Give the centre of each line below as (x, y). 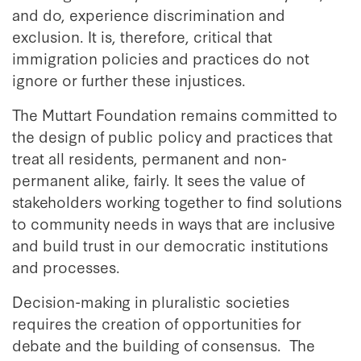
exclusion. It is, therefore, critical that (142, 36)
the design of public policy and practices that (172, 136)
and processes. (68, 266)
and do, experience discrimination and (149, 14)
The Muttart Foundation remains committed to (175, 114)
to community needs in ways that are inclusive (174, 223)
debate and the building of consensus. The (164, 344)
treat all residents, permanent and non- (149, 158)
